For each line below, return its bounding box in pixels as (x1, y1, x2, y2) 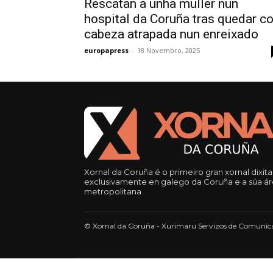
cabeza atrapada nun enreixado (84, 26, 258, 41)
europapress (84, 45, 129, 55)
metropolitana (84, 186, 141, 196)
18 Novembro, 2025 (137, 45, 200, 55)
